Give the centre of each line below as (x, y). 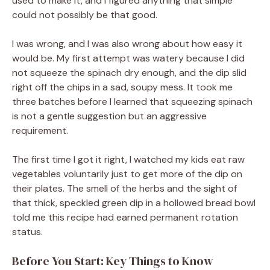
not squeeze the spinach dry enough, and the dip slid (129, 72)
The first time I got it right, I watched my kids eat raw (128, 159)
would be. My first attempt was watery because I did (128, 58)
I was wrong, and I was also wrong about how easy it (127, 43)
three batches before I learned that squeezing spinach (132, 101)
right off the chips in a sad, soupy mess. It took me (122, 87)
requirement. (40, 130)
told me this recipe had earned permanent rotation (125, 217)
